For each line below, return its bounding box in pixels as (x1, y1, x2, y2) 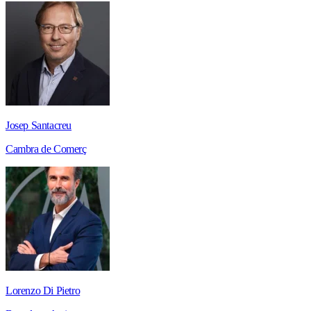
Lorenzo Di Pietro (6, 285, 81, 297)
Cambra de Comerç (6, 143, 87, 155)
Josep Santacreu (6, 119, 72, 132)
